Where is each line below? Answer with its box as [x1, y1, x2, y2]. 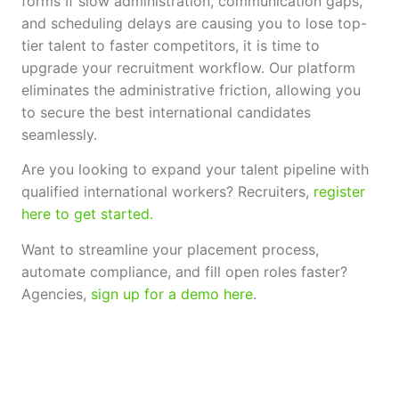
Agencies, [21, 284, 91, 303]
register [313, 183, 365, 201]
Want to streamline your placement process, [21, 240, 319, 258]
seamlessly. [21, 126, 97, 144]
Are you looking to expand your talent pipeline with [21, 160, 369, 179]
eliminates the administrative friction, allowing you [21, 81, 361, 100]
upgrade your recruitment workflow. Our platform [21, 59, 355, 77]
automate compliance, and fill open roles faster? [21, 262, 347, 281]
